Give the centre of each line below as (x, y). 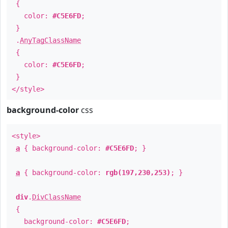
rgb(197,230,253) (138, 173)
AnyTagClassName (50, 40)
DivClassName (56, 197)
